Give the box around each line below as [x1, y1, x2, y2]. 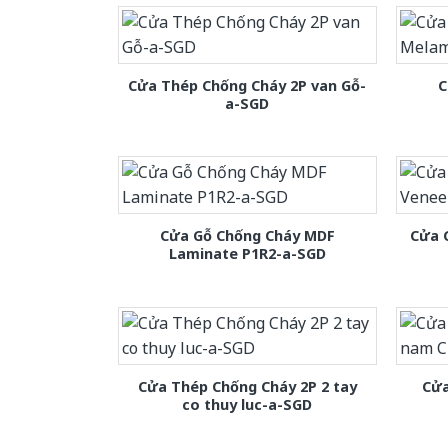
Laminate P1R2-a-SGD [168, 244, 326, 264]
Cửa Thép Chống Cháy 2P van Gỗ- [128, 76, 367, 96]
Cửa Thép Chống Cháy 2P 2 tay [137, 376, 357, 396]
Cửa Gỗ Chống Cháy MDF [159, 226, 335, 246]
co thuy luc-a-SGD [182, 394, 313, 414]
